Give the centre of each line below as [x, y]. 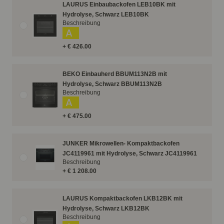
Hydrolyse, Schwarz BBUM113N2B [112, 84]
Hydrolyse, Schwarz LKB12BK [106, 208]
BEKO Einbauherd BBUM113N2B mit [115, 74]
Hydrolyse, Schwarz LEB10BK [106, 14]
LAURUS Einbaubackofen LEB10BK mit [119, 4]
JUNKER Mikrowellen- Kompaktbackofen [121, 143]
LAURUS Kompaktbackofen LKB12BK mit [122, 198]
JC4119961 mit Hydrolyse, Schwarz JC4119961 [130, 153]
